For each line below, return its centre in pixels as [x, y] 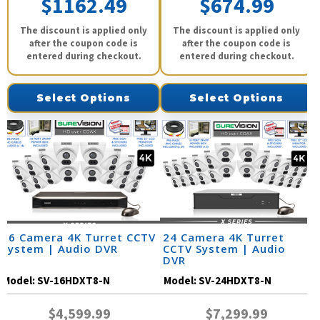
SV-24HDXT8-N [235, 281]
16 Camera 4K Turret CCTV [79, 237]
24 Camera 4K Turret [224, 237]
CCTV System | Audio [224, 249]
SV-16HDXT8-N [74, 281]
